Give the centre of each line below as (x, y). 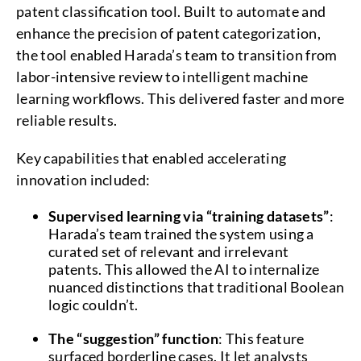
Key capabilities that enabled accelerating (151, 158)
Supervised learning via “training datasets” (189, 216)
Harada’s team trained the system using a (181, 234)
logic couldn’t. (95, 305)
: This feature (261, 338)
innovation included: (85, 180)
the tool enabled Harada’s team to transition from (177, 55)
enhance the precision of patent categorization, (169, 33)
